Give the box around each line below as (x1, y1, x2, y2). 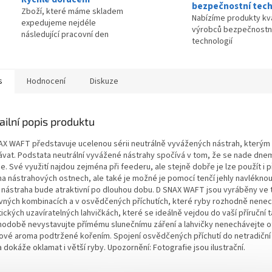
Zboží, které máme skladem (21, 5, 123, 18)
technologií (192, 35, 233, 47)
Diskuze (90, 75, 118, 87)
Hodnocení (27, 75, 66, 87)
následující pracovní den (21, 29, 109, 41)
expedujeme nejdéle (21, 17, 96, 30)
